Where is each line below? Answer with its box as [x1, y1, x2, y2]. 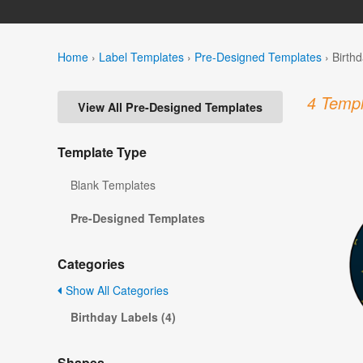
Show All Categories [62, 282, 169, 299]
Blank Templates [70, 177, 156, 194]
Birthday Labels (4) [70, 309, 176, 326]
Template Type [58, 143, 147, 162]
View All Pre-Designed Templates [78, 99, 263, 116]
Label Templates [99, 48, 184, 65]
